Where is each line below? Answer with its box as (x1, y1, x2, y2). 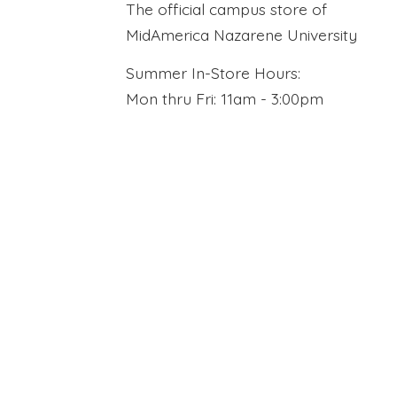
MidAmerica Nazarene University (126, 25, 358, 45)
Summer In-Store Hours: (126, 63, 301, 83)
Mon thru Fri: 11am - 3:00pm (126, 89, 324, 109)
